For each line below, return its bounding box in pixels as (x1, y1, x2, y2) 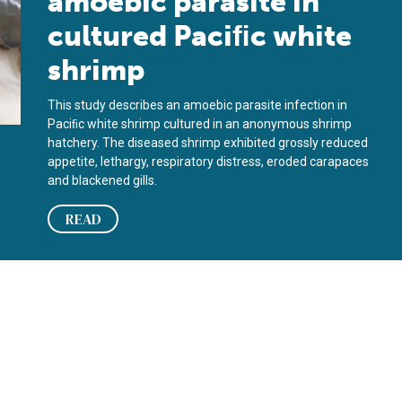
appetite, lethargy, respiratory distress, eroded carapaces (48, 154, 370, 169)
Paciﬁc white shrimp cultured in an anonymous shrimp (48, 117, 353, 131)
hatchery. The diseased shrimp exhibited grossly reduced (48, 135, 369, 150)
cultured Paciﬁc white (48, 19, 353, 53)
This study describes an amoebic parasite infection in (48, 98, 348, 112)
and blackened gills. (48, 173, 158, 188)
